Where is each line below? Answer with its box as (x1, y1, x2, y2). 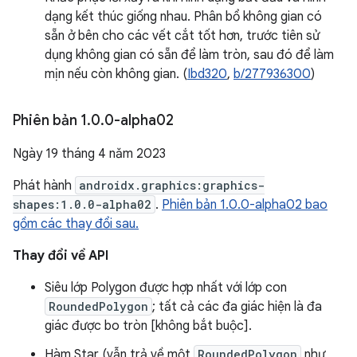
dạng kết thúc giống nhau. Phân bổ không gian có (45, 9, 322, 25)
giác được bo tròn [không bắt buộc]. (45, 318, 252, 334)
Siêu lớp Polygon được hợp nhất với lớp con (45, 280, 287, 296)
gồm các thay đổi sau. (13, 216, 139, 232)
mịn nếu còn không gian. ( (45, 66, 187, 82)
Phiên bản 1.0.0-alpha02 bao (162, 197, 328, 213)
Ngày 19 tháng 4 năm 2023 (13, 146, 166, 162)
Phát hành (13, 178, 75, 194)
